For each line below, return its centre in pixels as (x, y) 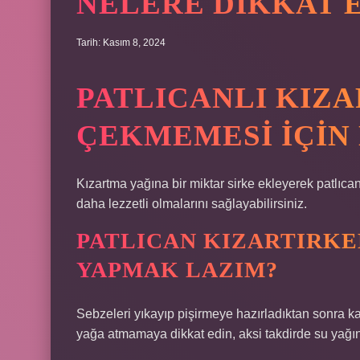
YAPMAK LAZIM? (177, 270)
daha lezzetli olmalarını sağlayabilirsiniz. (192, 204)
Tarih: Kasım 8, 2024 (121, 43)
